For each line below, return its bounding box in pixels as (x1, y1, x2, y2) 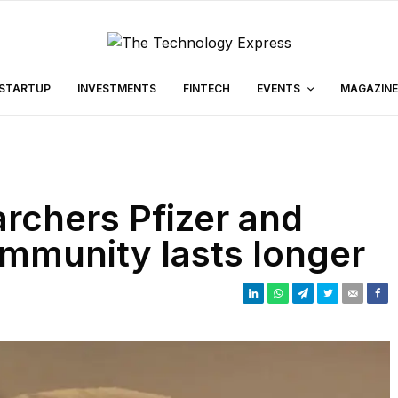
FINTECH (183, 82, 230, 95)
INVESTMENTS (77, 82, 156, 95)
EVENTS (257, 82, 300, 95)
